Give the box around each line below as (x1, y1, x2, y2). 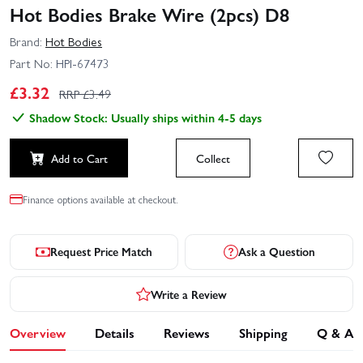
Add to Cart (51, 150, 108, 167)
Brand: (10, 32, 42, 50)
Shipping (239, 323, 288, 343)
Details (95, 323, 135, 343)
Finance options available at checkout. (23, 190, 178, 207)
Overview (10, 323, 66, 343)
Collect (196, 150, 230, 167)
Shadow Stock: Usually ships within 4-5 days (29, 109, 262, 127)
